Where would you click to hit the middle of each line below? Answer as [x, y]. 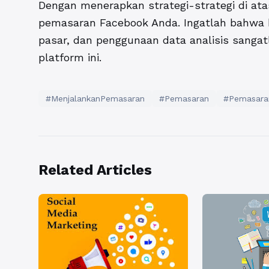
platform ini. [70, 58]
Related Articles [95, 170]
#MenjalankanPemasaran [95, 99]
